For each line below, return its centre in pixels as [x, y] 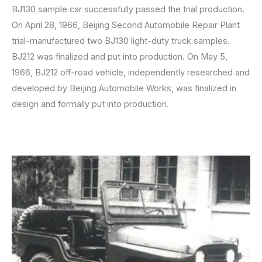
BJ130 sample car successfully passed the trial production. [128, 10]
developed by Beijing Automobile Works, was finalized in [124, 89]
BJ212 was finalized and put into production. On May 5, [120, 57]
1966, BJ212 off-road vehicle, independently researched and [131, 73]
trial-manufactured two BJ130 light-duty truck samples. [121, 41]
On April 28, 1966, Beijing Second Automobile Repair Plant [126, 25]
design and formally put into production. [90, 104]
